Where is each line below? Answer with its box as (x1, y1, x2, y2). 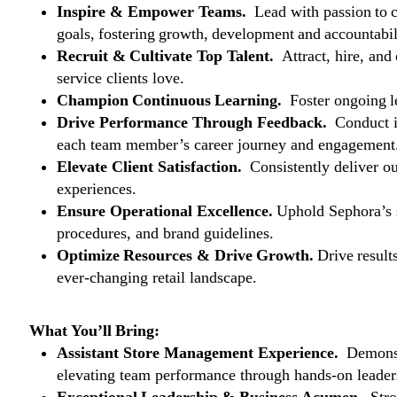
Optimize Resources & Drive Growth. (57, 246, 317, 264)
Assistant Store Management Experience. (57, 344, 343, 362)
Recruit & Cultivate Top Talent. (57, 47, 278, 65)
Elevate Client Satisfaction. (57, 158, 246, 175)
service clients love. (57, 69, 188, 87)
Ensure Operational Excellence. (57, 202, 276, 220)
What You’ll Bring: (29, 322, 167, 339)
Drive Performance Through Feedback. (57, 113, 331, 131)
